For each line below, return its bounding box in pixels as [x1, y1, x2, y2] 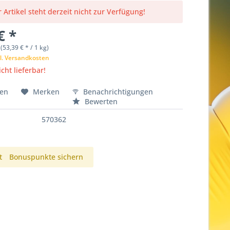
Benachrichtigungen [81, 87, 154, 97]
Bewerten [83, 97, 118, 106]
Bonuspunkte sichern [9, 152, 84, 162]
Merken [33, 87, 60, 97]
